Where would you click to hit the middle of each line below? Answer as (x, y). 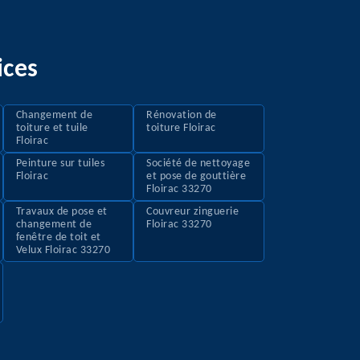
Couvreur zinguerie (193, 212)
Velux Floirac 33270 (63, 251)
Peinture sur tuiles (60, 164)
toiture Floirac (181, 129)
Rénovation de (182, 116)
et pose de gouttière (196, 177)
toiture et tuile (52, 129)
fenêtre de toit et (58, 238)
